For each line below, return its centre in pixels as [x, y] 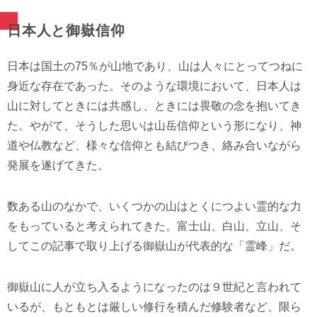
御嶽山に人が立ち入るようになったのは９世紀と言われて [154, 287]
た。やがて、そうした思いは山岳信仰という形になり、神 [154, 125]
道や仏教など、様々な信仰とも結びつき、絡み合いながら [154, 145]
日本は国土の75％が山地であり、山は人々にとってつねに [155, 66]
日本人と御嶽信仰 [66, 30]
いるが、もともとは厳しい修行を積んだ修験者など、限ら [154, 306]
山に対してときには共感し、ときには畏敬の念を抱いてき [154, 105]
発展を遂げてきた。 [58, 165]
